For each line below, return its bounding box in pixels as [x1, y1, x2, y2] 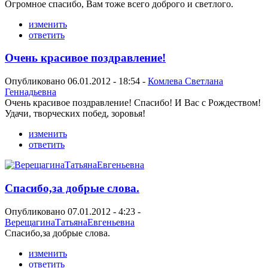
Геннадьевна [5, 87, 56, 98]
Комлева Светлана [148, 76, 223, 87]
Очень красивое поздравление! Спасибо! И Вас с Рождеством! [5, 98, 261, 108]
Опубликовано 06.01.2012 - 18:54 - [5, 76, 148, 87]
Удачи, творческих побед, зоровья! [5, 108, 145, 119]
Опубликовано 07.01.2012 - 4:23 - [5, 206, 141, 217]
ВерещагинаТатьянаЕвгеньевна [5, 217, 135, 227]
